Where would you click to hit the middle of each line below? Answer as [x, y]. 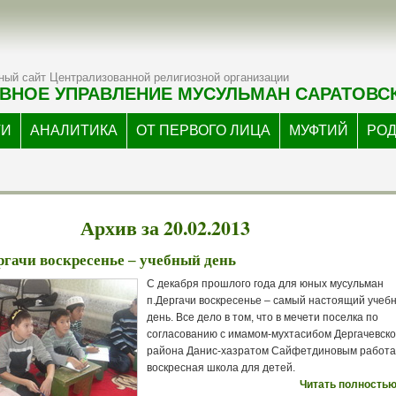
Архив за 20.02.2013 [165, 228]
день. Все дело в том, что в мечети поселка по [263, 317]
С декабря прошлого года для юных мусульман [265, 284]
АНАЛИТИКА [74, 130]
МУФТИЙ [319, 130]
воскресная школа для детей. [221, 368]
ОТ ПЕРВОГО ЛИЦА [203, 130]
